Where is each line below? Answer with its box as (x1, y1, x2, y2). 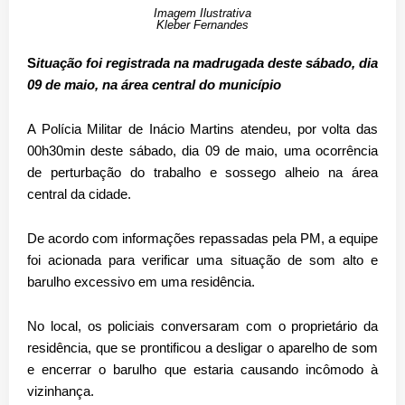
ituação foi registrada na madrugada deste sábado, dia (36, 54, 378, 71)
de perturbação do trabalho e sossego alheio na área (27, 164, 378, 180)
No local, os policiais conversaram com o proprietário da (27, 317, 378, 334)
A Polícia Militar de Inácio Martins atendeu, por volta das (27, 120, 378, 137)
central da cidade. (27, 185, 131, 202)
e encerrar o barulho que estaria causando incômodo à (27, 361, 378, 377)
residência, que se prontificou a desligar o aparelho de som (27, 339, 378, 355)
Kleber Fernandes (156, 17, 249, 32)
